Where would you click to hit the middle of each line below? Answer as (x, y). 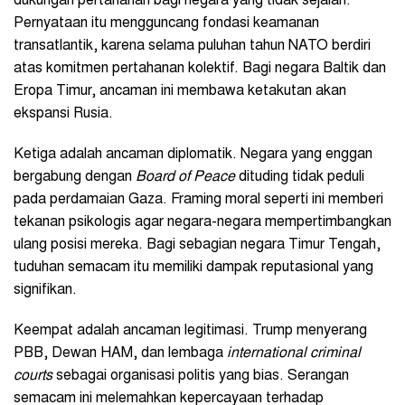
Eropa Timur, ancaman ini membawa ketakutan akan (180, 91)
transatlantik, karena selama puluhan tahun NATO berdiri (192, 46)
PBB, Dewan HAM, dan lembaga (120, 353)
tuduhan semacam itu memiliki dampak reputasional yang (193, 267)
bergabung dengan (75, 177)
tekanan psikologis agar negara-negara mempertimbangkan (202, 222)
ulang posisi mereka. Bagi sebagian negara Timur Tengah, (197, 245)
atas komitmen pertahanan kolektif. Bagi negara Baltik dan (200, 68)
